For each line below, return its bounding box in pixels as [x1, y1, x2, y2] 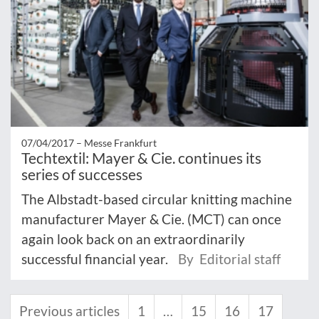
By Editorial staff [178, 250, 281, 267]
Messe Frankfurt [84, 136, 157, 149]
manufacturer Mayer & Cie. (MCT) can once [21, 210, 281, 227]
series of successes [21, 164, 142, 183]
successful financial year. [21, 250, 171, 267]
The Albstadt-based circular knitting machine [21, 190, 292, 207]
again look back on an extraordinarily [21, 230, 245, 247]
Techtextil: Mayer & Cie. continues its [21, 148, 261, 167]
